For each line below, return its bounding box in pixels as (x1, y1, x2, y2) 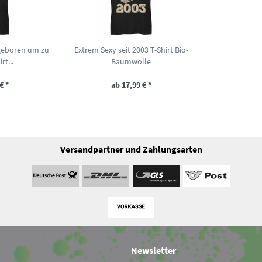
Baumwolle (111, 56, 151, 67)
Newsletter (131, 244, 176, 257)
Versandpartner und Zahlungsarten (60, 143, 202, 155)
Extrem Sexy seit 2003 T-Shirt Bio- (74, 44, 188, 55)
